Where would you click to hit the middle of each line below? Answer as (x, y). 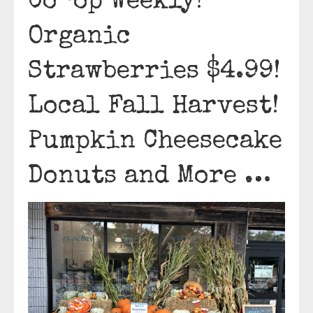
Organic (79, 38)
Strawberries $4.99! (154, 73)
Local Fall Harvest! (154, 108)
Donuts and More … (150, 177)
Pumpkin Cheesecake (155, 143)
